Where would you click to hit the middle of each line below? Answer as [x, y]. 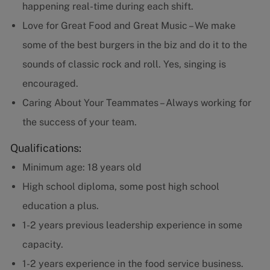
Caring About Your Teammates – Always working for [137, 103]
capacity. [42, 245]
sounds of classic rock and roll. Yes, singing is [124, 64]
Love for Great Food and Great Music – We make [129, 26]
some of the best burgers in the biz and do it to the [134, 45]
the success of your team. [79, 122]
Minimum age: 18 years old [82, 168]
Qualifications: [46, 148]
